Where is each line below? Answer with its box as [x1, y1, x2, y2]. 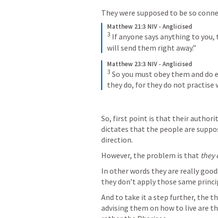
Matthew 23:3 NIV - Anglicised [107, 59, 192, 68]
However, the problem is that [101, 150, 200, 160]
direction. [101, 134, 136, 145]
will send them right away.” [107, 42, 196, 53]
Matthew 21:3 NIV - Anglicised [107, 22, 192, 31]
